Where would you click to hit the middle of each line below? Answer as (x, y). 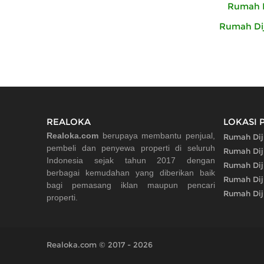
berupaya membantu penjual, (157, 136)
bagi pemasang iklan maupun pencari (131, 185)
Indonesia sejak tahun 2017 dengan (131, 161)
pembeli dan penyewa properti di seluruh (131, 148)
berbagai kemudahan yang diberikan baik (131, 173)
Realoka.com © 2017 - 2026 (100, 245)
